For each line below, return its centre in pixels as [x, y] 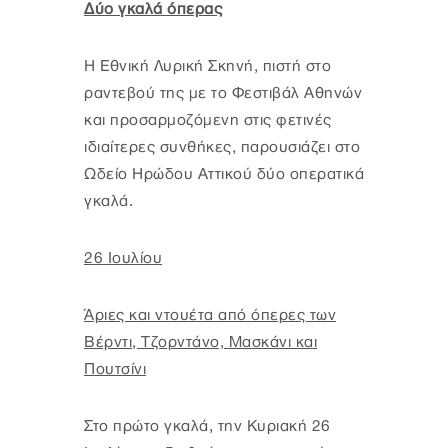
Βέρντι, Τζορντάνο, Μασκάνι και [200, 342]
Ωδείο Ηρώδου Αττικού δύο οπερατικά [224, 174]
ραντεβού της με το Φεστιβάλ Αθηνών [223, 93]
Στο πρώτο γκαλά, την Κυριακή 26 [207, 426]
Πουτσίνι [115, 369]
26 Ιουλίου [123, 258]
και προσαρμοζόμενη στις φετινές [208, 120]
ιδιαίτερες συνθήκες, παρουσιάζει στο [222, 147]
